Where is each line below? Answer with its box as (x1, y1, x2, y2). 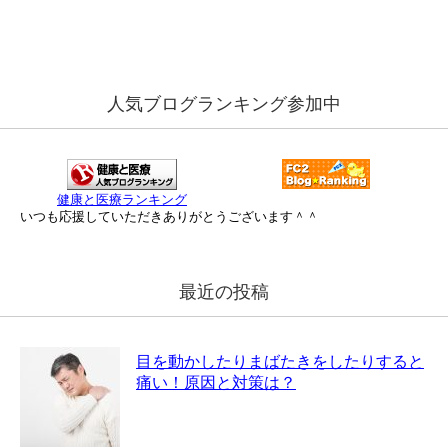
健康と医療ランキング (57, 192, 187, 208)
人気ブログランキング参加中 (107, 94, 341, 115)
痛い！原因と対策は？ (136, 374, 296, 392)
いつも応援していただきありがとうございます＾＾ (20, 209, 319, 225)
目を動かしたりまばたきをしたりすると (136, 353, 424, 371)
